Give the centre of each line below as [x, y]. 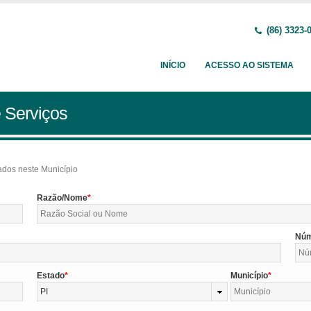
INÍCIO [173, 65]
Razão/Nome [62, 198]
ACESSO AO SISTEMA [249, 65]
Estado [50, 276]
